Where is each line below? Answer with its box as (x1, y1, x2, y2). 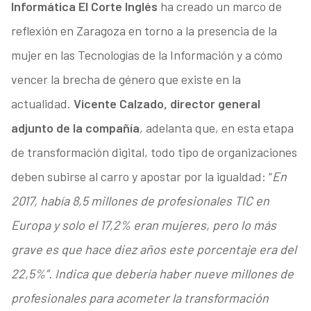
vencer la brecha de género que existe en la (10, 72, 241, 87)
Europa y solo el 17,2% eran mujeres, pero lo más (10, 217, 276, 233)
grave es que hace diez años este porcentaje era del (10, 242, 296, 258)
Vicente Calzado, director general (73, 96, 260, 112)
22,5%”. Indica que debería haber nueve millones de (10, 266, 294, 282)
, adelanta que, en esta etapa (139, 120, 294, 136)
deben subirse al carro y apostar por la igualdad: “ (10, 169, 272, 185)
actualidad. (10, 96, 74, 112)
